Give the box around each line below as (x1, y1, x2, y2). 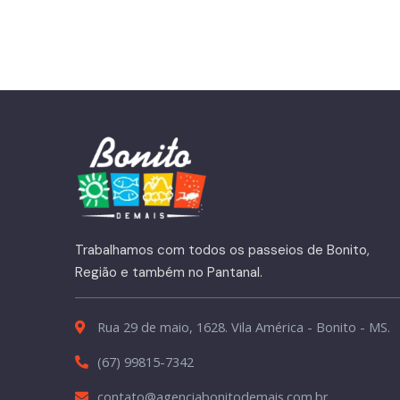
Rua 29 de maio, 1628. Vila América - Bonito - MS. (97, 318, 390, 336)
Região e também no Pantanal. (75, 262, 262, 281)
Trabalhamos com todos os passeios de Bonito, (75, 240, 370, 259)
